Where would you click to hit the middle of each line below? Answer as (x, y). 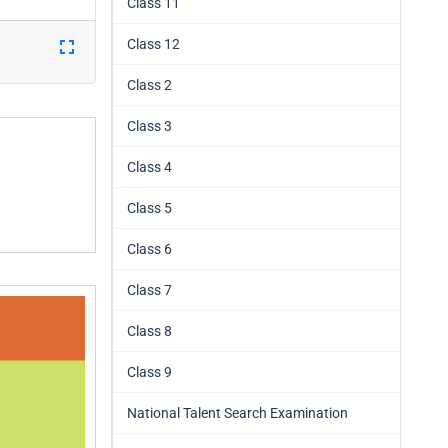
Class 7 (149, 290)
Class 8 (149, 331)
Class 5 (149, 208)
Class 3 (149, 126)
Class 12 (153, 44)
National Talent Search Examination (237, 413)
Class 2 (149, 85)
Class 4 (149, 167)
